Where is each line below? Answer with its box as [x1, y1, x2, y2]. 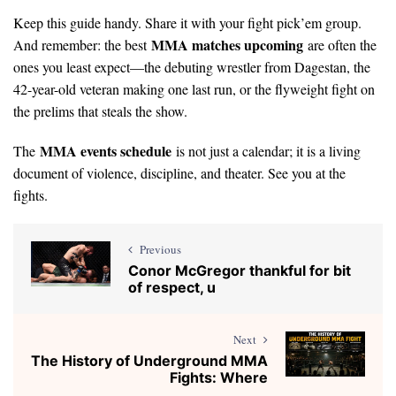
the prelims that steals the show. [13, 101, 187, 120]
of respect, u [128, 278, 216, 296]
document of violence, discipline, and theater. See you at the [13, 163, 346, 182]
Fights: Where [170, 368, 268, 386]
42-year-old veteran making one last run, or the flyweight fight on [13, 79, 375, 98]
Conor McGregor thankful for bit [128, 261, 351, 279]
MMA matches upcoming [151, 34, 303, 55]
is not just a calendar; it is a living [171, 141, 361, 160]
